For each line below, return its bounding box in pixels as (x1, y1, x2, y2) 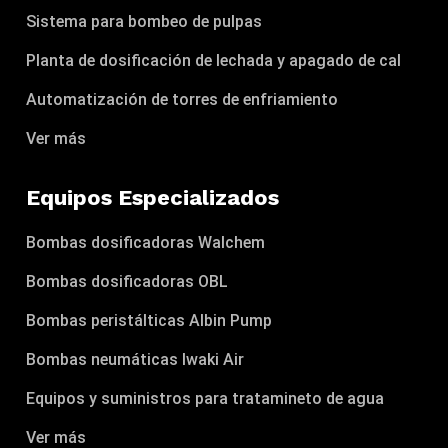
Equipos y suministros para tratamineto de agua (26, 388, 385, 408)
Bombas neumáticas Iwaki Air (26, 349, 245, 369)
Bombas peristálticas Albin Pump (26, 310, 273, 330)
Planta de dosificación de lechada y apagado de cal (26, 50, 402, 70)
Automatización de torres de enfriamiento (26, 89, 339, 109)
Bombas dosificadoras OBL (26, 271, 229, 291)
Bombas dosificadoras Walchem (26, 232, 266, 252)
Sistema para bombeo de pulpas (26, 11, 263, 31)
